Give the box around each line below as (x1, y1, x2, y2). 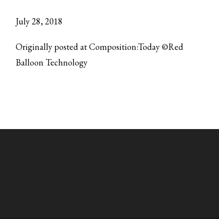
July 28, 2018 (16, 16, 63, 27)
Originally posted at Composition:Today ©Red (16, 41, 184, 52)
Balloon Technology (16, 57, 88, 68)
